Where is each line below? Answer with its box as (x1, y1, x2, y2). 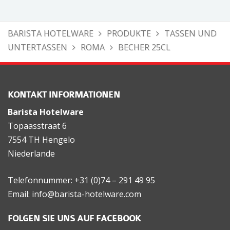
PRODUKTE (107, 28, 151, 40)
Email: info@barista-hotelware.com (8, 188, 141, 200)
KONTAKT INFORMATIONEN (8, 90, 120, 101)
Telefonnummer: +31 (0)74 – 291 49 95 (8, 175, 155, 186)
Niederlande (8, 148, 55, 160)
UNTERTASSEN (8, 42, 67, 53)
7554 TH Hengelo (8, 134, 75, 146)
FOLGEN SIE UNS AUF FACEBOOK (8, 214, 141, 224)
